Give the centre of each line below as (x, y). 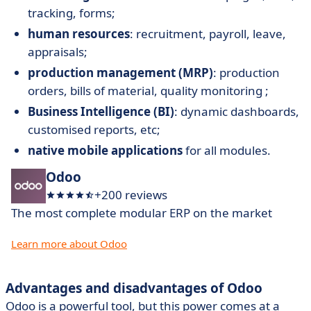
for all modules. (227, 150)
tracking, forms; (72, 13)
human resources (79, 34)
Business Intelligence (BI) (101, 111)
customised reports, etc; (94, 129)
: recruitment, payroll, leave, (208, 34)
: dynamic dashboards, (237, 111)
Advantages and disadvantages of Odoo (134, 288)
